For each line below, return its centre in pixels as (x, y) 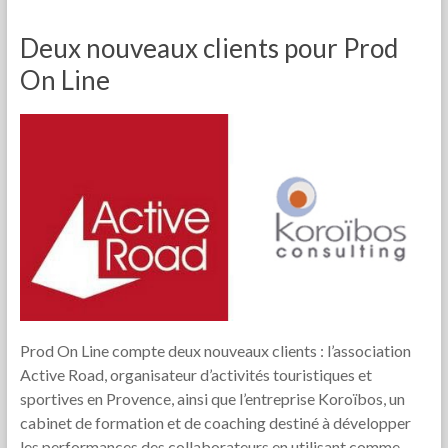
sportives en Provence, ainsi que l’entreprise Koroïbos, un (212, 398)
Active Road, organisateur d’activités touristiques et (195, 374)
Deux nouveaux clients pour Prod (208, 48)
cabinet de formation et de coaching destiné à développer (215, 422)
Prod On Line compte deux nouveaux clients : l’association (215, 350)
